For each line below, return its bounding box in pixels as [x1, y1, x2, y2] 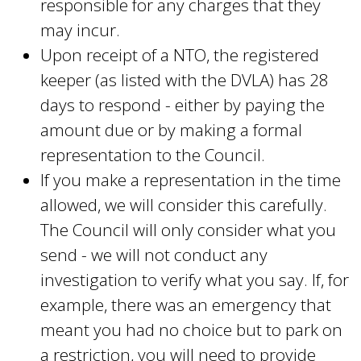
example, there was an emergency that [40, 293, 331, 316]
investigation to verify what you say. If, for [40, 268, 349, 291]
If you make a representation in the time [40, 168, 341, 191]
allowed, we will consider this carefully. [40, 193, 327, 216]
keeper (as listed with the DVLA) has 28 [40, 68, 329, 91]
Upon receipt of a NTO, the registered [40, 43, 319, 66]
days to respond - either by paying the [40, 93, 325, 116]
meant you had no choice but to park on [40, 317, 342, 341]
